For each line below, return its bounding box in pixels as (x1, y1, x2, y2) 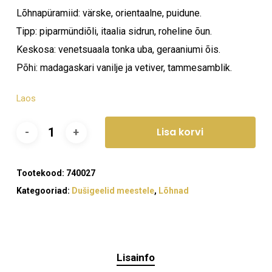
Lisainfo (117, 251, 155, 263)
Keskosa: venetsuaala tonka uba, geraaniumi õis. (16, 44, 220, 55)
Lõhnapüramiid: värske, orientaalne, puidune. (16, 7, 202, 19)
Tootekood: (16, 168, 66, 178)
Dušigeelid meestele (71, 186, 154, 195)
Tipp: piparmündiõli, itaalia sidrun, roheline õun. (16, 25, 212, 37)
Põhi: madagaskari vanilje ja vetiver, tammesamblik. (16, 62, 232, 73)
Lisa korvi (157, 125, 204, 139)
